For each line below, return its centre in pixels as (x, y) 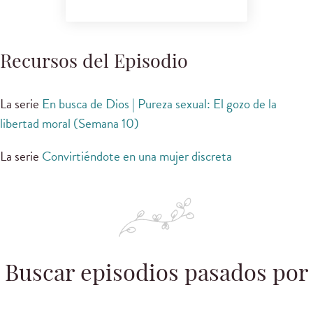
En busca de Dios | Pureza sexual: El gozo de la (159, 103)
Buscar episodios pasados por (156, 275)
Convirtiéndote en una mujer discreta (137, 156)
